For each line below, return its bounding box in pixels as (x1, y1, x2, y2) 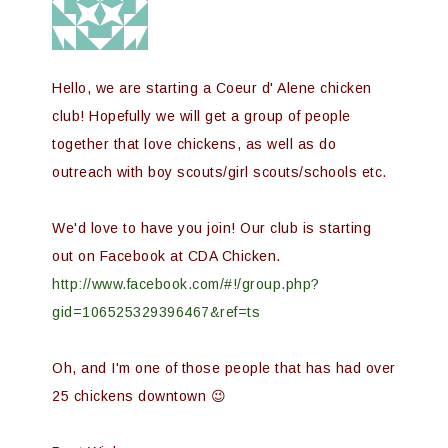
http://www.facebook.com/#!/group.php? (52, 276, 320, 292)
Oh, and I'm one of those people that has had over (52, 360, 396, 376)
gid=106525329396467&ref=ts (52, 304, 260, 320)
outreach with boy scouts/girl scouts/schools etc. (52, 164, 387, 180)
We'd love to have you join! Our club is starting (52, 220, 371, 236)
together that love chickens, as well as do (52, 136, 336, 152)
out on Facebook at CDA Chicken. (52, 248, 281, 264)
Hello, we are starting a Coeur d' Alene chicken (52, 80, 372, 96)
